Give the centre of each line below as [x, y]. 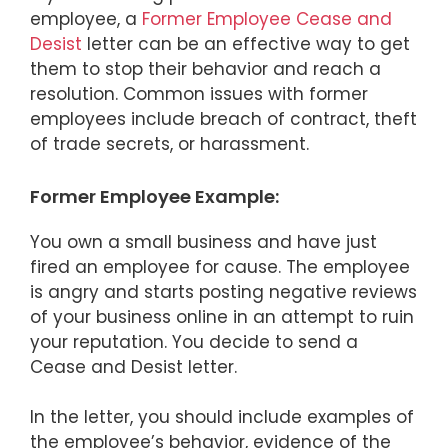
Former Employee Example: [154, 196]
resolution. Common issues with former [199, 94]
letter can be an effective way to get [246, 44]
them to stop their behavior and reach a [205, 69]
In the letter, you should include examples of [222, 417]
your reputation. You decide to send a [194, 341]
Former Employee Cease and [267, 19]
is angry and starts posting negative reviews [223, 291]
